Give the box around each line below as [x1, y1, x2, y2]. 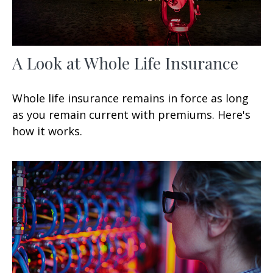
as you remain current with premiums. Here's [12, 107, 250, 122]
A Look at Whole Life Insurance [12, 51, 238, 74]
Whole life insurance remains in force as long [12, 90, 249, 105]
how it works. [12, 123, 82, 138]
